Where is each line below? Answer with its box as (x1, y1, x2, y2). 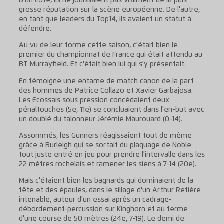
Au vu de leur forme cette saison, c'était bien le (18, 42, 178, 49)
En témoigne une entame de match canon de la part (18, 77, 194, 85)
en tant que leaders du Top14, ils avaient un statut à (18, 15, 191, 23)
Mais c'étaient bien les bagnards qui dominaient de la (18, 177, 193, 185)
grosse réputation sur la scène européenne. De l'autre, (18, 6, 200, 13)
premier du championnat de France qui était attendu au (18, 51, 202, 59)
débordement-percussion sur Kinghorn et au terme (18, 206, 188, 213)
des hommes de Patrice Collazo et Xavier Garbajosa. (18, 87, 193, 94)
